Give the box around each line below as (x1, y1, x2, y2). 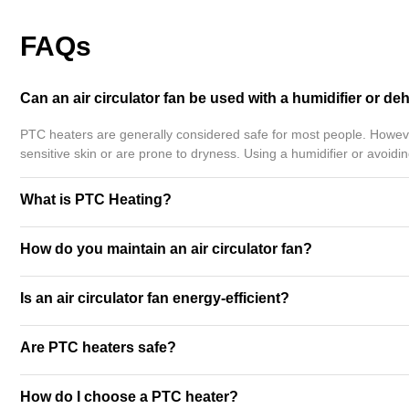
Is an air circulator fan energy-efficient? (20, 290, 289, 306)
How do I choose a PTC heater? (20, 389, 238, 404)
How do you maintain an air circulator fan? (20, 241, 312, 257)
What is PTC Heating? (20, 192, 172, 207)
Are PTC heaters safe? (20, 340, 176, 355)
